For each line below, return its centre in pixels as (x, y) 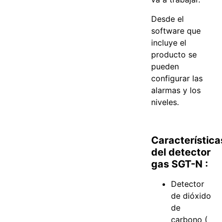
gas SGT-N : (180, 164)
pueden (165, 66)
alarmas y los (176, 90)
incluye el (169, 42)
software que (176, 30)
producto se (174, 54)
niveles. (165, 102)
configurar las (177, 78)
